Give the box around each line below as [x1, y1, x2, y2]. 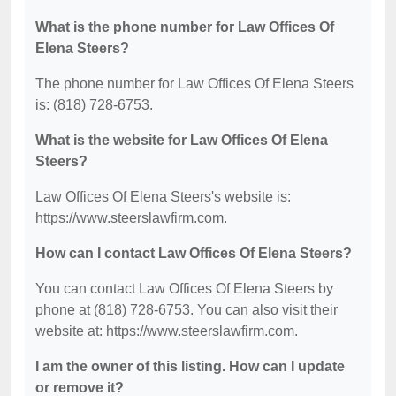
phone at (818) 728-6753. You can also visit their [35, 302, 338, 318]
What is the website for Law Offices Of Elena [35, 133, 328, 148]
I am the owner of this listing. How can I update [35, 359, 345, 375]
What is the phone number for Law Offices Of [35, 19, 334, 35]
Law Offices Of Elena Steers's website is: [35, 189, 291, 205]
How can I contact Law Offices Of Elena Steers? [35, 246, 352, 262]
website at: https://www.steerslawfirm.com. [35, 324, 298, 339]
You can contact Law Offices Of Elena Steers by [35, 281, 333, 297]
